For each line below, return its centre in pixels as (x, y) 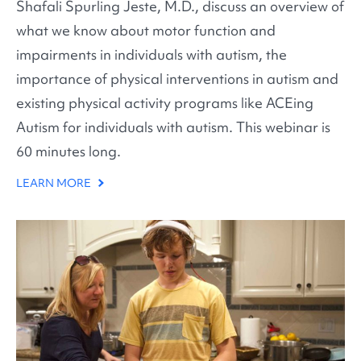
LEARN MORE (55, 183)
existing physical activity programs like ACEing (165, 103)
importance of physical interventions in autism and (177, 79)
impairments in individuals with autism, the (151, 55)
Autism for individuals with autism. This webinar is (173, 127)
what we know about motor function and (146, 31)
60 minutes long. (68, 151)
